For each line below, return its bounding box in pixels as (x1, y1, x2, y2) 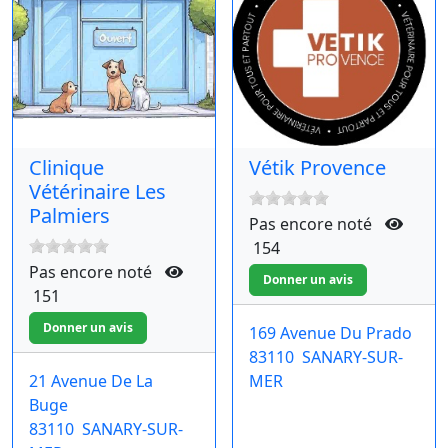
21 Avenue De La (29, 370, 153, 393)
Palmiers (29, 201, 110, 229)
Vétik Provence (249, 153, 386, 181)
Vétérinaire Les (29, 177, 166, 205)
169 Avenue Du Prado (249, 322, 412, 345)
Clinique (29, 153, 104, 181)
